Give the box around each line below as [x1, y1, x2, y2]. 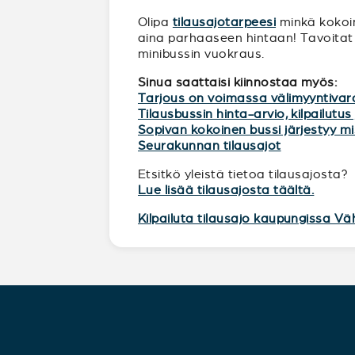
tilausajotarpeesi [172, 15, 277, 29]
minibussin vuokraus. [138, 47, 265, 60]
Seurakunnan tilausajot [138, 139, 281, 152]
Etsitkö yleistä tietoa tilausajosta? [138, 167, 349, 181]
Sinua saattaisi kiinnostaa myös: [138, 75, 338, 89]
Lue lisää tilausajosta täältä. [138, 183, 315, 197]
